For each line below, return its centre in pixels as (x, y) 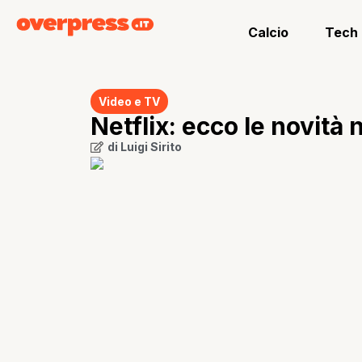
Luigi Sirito (151, 147)
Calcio (269, 32)
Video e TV (129, 101)
